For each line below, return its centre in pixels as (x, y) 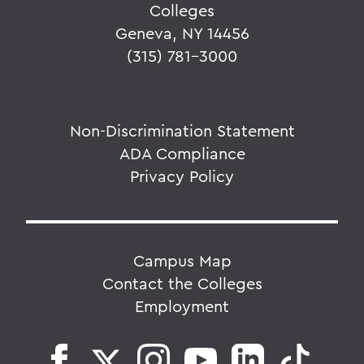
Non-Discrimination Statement (182, 131)
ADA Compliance (182, 154)
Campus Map (182, 261)
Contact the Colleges (182, 284)
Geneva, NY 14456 (182, 33)
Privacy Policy (182, 176)
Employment (182, 306)
